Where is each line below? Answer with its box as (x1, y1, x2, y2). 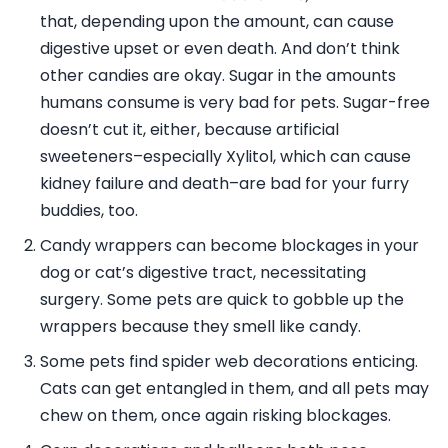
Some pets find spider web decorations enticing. (40, 350, 418, 374)
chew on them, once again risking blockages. (40, 404, 391, 428)
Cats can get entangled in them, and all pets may (40, 377, 429, 401)
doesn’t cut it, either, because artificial (40, 118, 339, 142)
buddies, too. (40, 199, 138, 223)
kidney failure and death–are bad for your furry (40, 172, 409, 196)
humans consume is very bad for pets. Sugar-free (40, 91, 430, 115)
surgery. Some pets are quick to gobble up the (40, 288, 404, 312)
